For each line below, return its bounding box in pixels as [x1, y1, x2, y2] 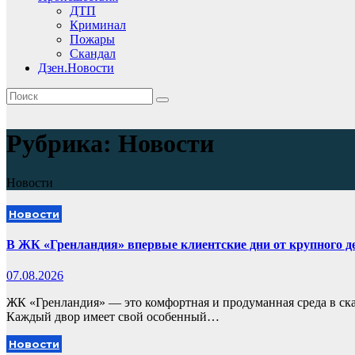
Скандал [70, 47, 116, 60]
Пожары [70, 32, 115, 46]
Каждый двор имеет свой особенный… [6, 310, 219, 324]
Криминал [70, 18, 126, 32]
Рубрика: [6, 129, 118, 158]
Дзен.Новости [38, 61, 114, 74]
